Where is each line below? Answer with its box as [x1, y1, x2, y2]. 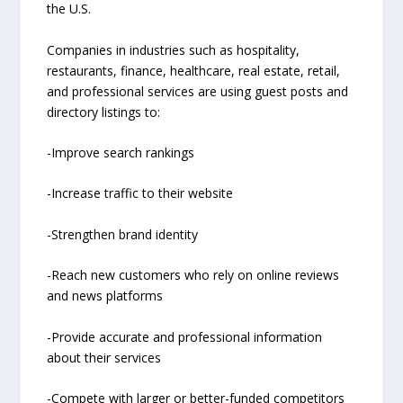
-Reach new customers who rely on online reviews [47, 266, 340, 284]
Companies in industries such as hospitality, [47, 40, 300, 58]
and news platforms [47, 287, 164, 305]
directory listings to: [47, 103, 161, 121]
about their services [47, 348, 162, 366]
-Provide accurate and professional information [47, 327, 323, 345]
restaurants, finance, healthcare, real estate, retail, [47, 61, 341, 79]
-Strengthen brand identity [47, 225, 199, 243]
